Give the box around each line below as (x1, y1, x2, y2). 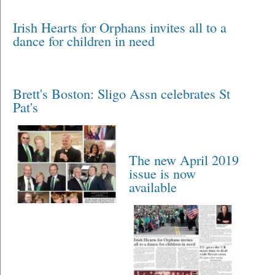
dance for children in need (13, 31, 155, 50)
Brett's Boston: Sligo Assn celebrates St (13, 84, 230, 103)
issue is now (129, 164, 196, 183)
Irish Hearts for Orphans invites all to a (13, 18, 227, 37)
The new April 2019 (129, 150, 239, 169)
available (129, 177, 177, 196)
